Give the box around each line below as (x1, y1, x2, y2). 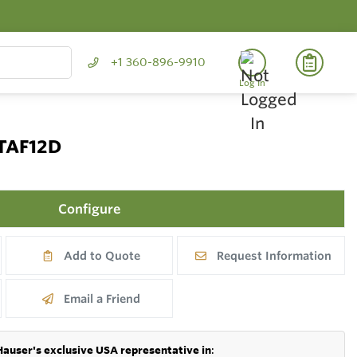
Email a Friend (63, 291, 140, 306)
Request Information (216, 248, 331, 263)
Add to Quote (63, 248, 140, 263)
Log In (239, 77, 265, 88)
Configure (57, 201, 121, 218)
